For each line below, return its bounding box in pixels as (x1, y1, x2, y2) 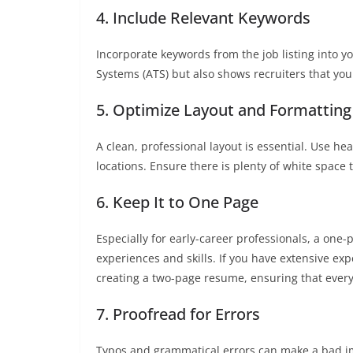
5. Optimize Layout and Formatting (96, 98, 351, 121)
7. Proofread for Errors (96, 303, 260, 325)
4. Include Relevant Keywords (96, 6, 310, 28)
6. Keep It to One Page (96, 191, 258, 213)
